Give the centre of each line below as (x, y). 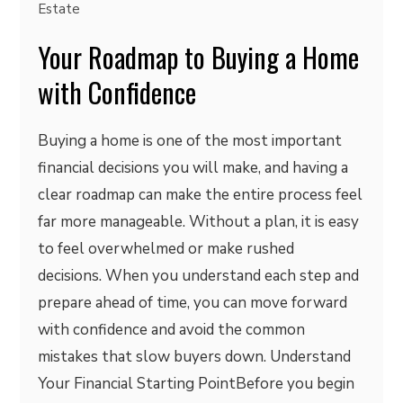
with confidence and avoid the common (172, 330)
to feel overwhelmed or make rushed (166, 249)
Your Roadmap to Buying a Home (199, 57)
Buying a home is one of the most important (190, 141)
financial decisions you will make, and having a (193, 168)
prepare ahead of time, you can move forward (193, 303)
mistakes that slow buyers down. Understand (195, 357)
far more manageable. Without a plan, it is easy (199, 222)
